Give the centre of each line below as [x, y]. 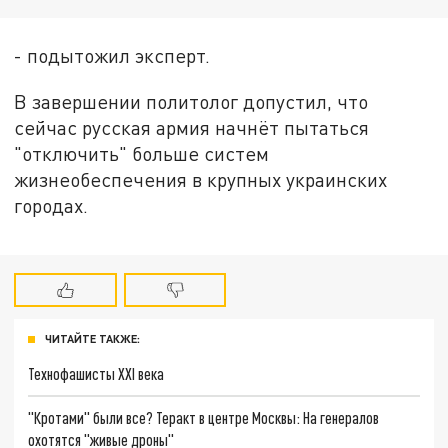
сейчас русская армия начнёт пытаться [192, 127]
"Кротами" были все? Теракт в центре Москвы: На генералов [204, 418]
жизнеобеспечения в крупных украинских [201, 179]
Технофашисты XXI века [96, 374]
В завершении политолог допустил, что [191, 101]
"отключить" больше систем [142, 153]
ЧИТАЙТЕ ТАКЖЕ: [92, 339]
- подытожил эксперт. [112, 55]
